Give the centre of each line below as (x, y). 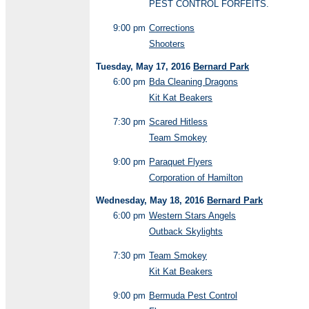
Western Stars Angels (192, 216)
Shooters (167, 44)
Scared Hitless (178, 122)
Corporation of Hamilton (196, 178)
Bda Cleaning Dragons (193, 82)
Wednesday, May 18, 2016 (151, 200)
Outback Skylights (186, 231)
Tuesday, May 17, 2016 (144, 67)
